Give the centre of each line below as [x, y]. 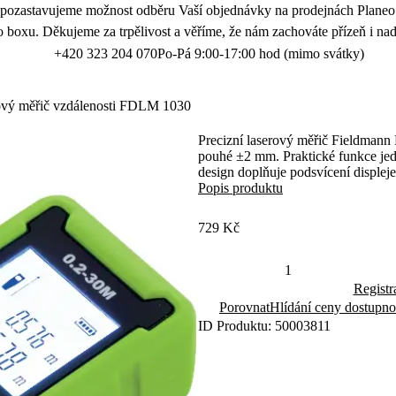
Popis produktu [240, 188]
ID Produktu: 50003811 [264, 326]
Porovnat [244, 307]
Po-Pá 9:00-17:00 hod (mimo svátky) [260, 53]
